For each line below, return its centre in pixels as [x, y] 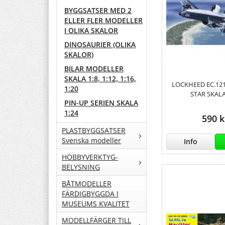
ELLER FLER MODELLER [103, 21]
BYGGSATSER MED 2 [98, 11]
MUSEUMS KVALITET [96, 204]
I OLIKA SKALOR [91, 31]
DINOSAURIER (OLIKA [100, 45]
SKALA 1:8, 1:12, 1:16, [100, 79]
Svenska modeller [91, 141]
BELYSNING [81, 167]
